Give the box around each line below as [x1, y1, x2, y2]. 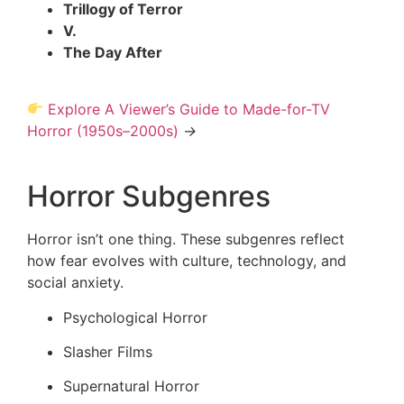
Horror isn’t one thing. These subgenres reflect [27, 230, 344, 249]
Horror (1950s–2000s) [27, 121, 179, 140]
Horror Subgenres [27, 179, 271, 215]
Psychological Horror [63, 308, 207, 326]
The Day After [63, 43, 166, 62]
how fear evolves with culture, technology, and [27, 252, 346, 271]
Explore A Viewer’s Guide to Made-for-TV [48, 99, 331, 118]
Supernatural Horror [63, 377, 199, 396]
